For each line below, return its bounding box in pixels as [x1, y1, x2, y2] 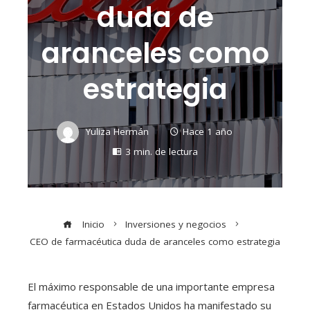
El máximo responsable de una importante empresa [28, 280, 275, 294]
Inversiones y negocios [125, 218, 226, 231]
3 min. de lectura [125, 145, 198, 158]
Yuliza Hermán [86, 125, 149, 138]
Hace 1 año [183, 125, 232, 138]
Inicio [80, 218, 104, 231]
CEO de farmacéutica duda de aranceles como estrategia [30, 235, 280, 248]
